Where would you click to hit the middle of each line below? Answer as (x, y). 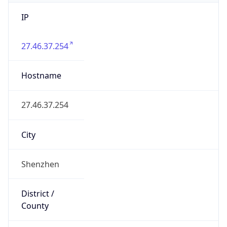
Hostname (41, 76)
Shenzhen (40, 164)
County (35, 206)
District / (37, 194)
